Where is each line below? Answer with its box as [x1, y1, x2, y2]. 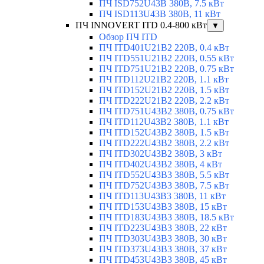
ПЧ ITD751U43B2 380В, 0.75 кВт [99, 106, 234, 117]
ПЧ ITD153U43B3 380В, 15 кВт [99, 202, 227, 212]
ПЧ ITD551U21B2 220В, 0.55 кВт [99, 53, 234, 64]
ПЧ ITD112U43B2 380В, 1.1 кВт [99, 117, 229, 127]
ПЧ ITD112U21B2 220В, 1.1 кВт [99, 74, 229, 85]
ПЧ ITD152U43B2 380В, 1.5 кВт [99, 127, 229, 138]
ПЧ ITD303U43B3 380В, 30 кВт [99, 233, 227, 244]
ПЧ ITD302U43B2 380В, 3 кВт [99, 148, 222, 159]
